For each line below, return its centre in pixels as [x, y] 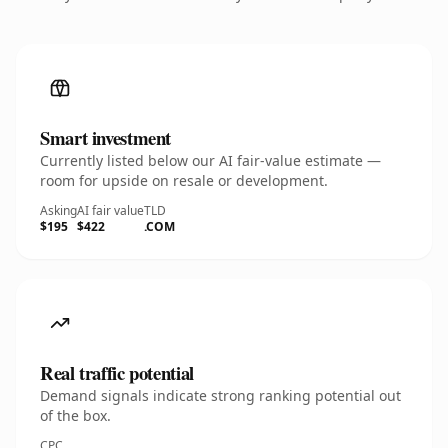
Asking [58, 210]
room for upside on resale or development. [184, 180]
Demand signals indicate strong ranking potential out [220, 395]
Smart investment [106, 137]
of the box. [75, 415]
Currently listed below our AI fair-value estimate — [210, 160]
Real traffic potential [117, 372]
